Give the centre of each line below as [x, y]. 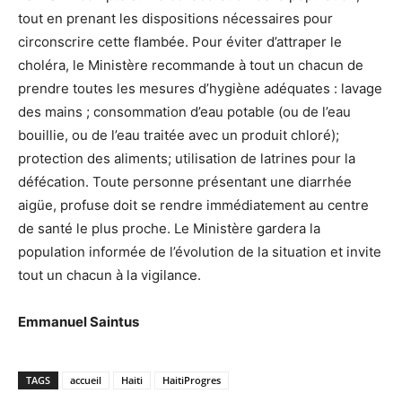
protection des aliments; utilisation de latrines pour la [187, 158]
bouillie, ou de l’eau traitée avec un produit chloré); [179, 135]
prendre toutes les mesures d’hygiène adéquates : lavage [200, 88]
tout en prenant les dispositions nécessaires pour [175, 18]
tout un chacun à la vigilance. [109, 275]
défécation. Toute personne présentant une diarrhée [185, 181]
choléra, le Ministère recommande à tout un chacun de [191, 65]
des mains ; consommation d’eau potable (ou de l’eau [184, 111]
